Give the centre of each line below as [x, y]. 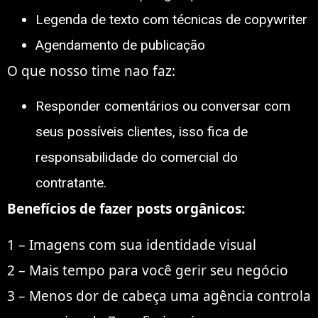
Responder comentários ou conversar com [163, 106]
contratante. [71, 183]
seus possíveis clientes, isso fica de [142, 132]
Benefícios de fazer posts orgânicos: [126, 209]
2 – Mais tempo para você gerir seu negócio [148, 270]
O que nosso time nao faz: [91, 71]
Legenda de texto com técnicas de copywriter [171, 19]
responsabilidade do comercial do [137, 158]
